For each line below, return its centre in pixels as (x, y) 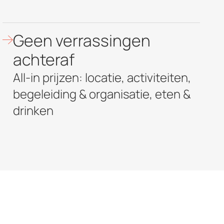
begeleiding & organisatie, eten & (102, 93)
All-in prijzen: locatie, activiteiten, (102, 77)
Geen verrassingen (82, 40)
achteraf (44, 59)
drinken (33, 110)
